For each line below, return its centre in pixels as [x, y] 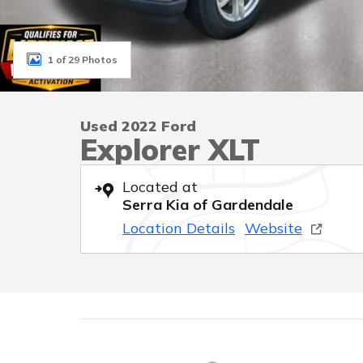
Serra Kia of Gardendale [208, 205]
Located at [160, 187]
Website [273, 228]
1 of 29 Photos [83, 59]
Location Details [179, 228]
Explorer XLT [170, 149]
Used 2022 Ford [138, 126]
